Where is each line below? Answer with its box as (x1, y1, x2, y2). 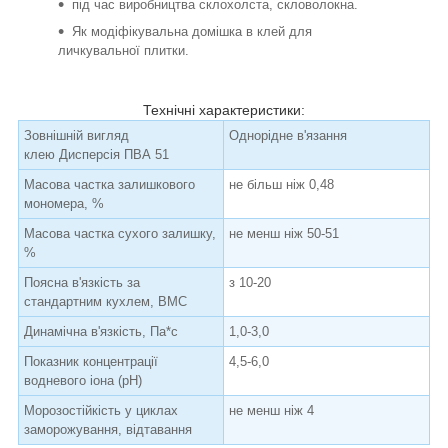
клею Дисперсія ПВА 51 (24, 147, 169, 163)
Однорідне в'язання (229, 128, 347, 144)
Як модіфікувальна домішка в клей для (72, 24, 312, 40)
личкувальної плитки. (58, 43, 189, 59)
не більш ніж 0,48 (229, 177, 334, 193)
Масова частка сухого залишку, (24, 226, 216, 242)
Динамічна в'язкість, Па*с (24, 324, 178, 340)
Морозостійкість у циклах (24, 403, 178, 419)
